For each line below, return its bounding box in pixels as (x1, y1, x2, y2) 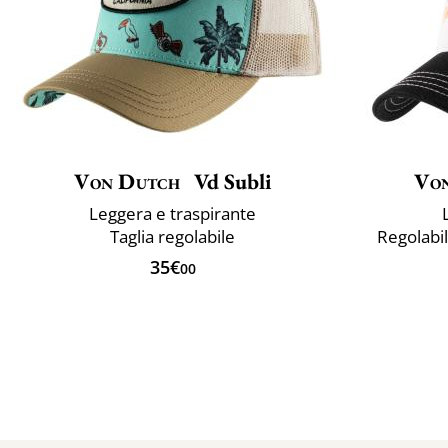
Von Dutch (73, 166, 181, 196)
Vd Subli (189, 166, 272, 196)
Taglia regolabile (110, 224, 235, 248)
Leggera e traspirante (89, 201, 256, 225)
